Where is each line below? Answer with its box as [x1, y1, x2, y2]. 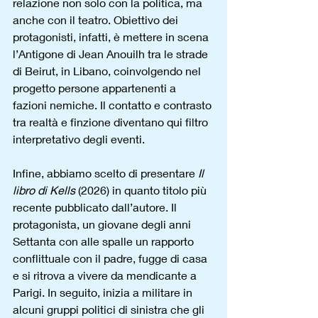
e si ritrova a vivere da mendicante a [13, 268, 199, 282]
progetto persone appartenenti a [13, 81, 179, 94]
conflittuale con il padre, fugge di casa [13, 251, 210, 265]
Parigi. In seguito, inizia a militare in [13, 285, 195, 299]
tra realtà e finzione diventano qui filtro [13, 115, 211, 128]
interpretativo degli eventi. [13, 132, 145, 146]
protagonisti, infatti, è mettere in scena [13, 30, 212, 43]
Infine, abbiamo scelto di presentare [13, 166, 198, 180]
